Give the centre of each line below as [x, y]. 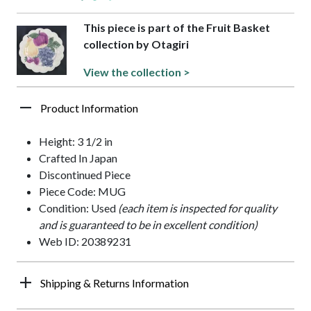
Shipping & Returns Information [115, 283]
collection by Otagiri [136, 44]
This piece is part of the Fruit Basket [176, 28]
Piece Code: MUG [82, 192]
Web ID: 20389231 [85, 242]
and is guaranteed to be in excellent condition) [148, 225]
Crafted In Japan [78, 158]
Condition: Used [78, 208]
